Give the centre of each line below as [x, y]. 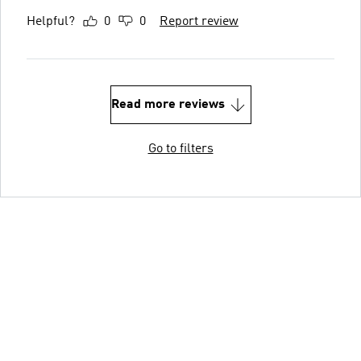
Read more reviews [168, 104]
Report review [199, 21]
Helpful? [51, 21]
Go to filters [180, 149]
